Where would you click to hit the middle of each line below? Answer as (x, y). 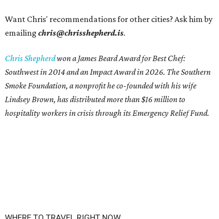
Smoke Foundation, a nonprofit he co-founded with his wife (101, 85)
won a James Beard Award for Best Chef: (120, 58)
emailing (22, 33)
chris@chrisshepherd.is (81, 33)
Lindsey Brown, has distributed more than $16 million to (95, 99)
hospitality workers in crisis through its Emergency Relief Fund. (107, 113)
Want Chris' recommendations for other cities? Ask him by (109, 19)
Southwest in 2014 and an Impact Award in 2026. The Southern (108, 72)
